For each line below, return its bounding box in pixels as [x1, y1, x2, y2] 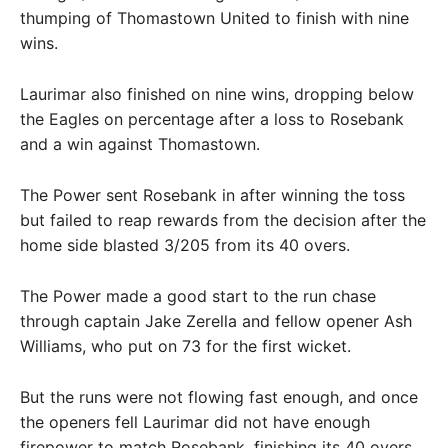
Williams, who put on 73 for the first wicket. [20, 336, 351, 356]
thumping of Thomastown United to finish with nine [20, 8, 409, 28]
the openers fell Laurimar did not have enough [20, 412, 370, 432]
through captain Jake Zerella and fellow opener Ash [20, 311, 412, 331]
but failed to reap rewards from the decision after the [20, 210, 426, 230]
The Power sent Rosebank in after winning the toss [20, 185, 405, 205]
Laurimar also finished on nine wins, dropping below [20, 84, 414, 104]
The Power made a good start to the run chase [20, 286, 376, 306]
